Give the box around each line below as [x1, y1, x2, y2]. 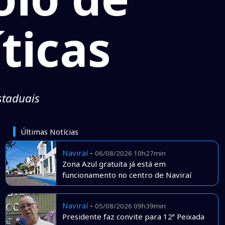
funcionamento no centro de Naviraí [62, 170, 191, 180]
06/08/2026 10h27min [94, 149, 166, 158]
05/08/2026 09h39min [94, 201, 166, 211]
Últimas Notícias [20, 126, 78, 137]
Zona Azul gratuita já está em [62, 159, 166, 169]
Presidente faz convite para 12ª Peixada [62, 211, 204, 222]
